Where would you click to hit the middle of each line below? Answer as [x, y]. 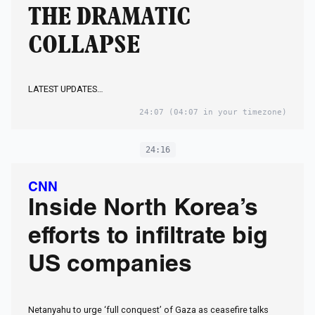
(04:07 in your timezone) [225, 112]
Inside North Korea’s [143, 210]
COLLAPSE [84, 46]
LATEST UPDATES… [66, 89]
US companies [110, 266]
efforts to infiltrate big [148, 238]
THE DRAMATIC [109, 18]
